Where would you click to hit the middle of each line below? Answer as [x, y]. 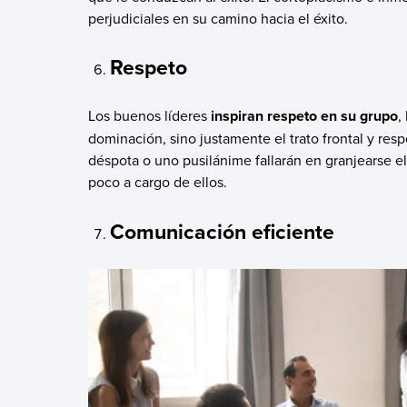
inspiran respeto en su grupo [302, 116]
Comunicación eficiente [223, 231]
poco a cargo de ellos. [157, 182]
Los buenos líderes [147, 116]
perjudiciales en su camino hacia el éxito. [218, 18]
